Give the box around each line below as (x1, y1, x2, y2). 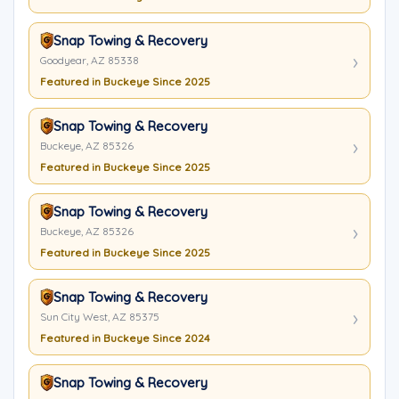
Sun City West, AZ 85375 (40, 310, 159, 323)
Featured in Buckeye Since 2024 (40, 331, 210, 345)
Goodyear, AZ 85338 (40, 53, 139, 67)
